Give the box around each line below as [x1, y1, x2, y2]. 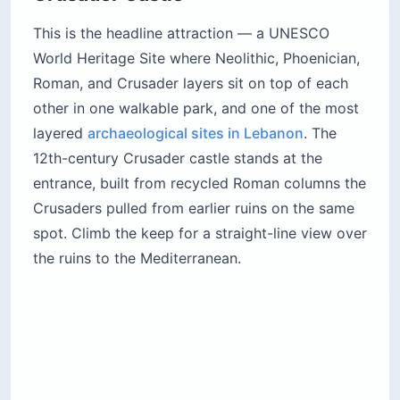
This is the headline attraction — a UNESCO [33, 24, 329, 43]
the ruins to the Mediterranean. [33, 249, 241, 268]
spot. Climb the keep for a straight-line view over [33, 224, 367, 243]
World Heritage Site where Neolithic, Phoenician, [33, 49, 360, 68]
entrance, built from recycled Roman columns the [33, 174, 366, 193]
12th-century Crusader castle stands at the [33, 149, 322, 168]
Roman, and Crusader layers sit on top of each [33, 74, 348, 93]
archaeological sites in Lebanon [87, 124, 304, 143]
